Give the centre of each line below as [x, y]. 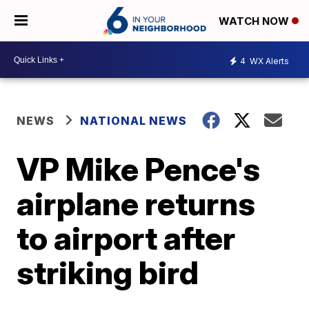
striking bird [108, 272]
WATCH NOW [255, 21]
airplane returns [136, 203]
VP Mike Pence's [139, 169]
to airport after [126, 238]
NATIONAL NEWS [134, 121]
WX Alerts [268, 61]
